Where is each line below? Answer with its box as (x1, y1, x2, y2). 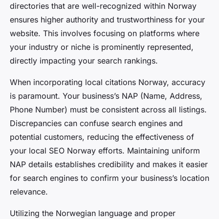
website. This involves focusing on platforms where (10, 28, 199, 39)
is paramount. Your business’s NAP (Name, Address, (10, 91, 202, 101)
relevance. (10, 187, 48, 197)
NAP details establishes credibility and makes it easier (10, 159, 208, 170)
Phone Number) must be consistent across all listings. (10, 105, 207, 115)
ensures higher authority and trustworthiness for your (10, 15, 205, 25)
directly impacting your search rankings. (10, 56, 158, 66)
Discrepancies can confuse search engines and (10, 118, 183, 129)
